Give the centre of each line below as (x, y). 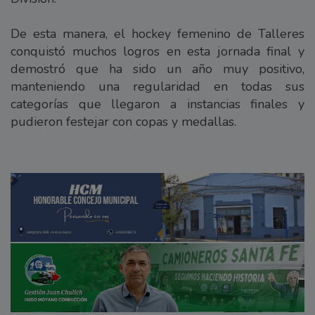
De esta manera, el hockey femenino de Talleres (157, 33)
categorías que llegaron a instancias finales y (157, 104)
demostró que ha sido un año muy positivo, (157, 69)
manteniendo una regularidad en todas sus (157, 86)
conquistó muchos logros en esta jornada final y (157, 51)
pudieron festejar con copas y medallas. (123, 121)
